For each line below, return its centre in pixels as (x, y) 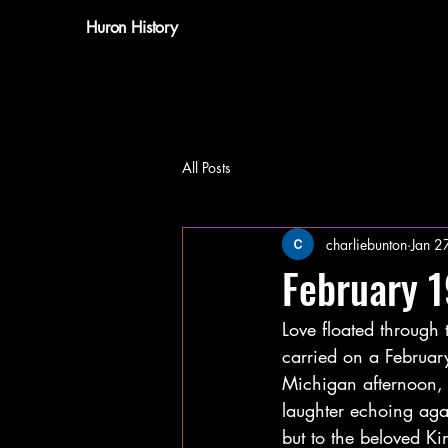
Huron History (132, 27)
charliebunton (366, 244)
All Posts (206, 167)
